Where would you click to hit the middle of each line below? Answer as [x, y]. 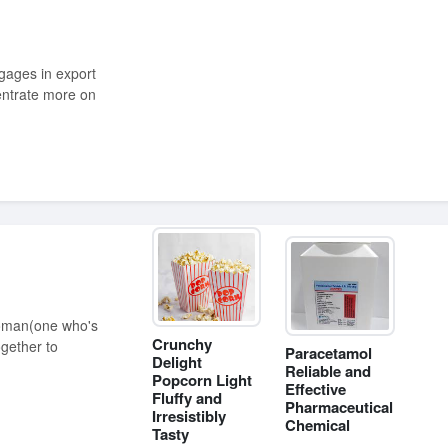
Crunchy [182, 344]
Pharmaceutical [339, 407]
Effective [316, 389]
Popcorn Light [202, 380]
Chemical [318, 425]
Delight [177, 362]
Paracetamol [329, 353]
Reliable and [328, 371]
